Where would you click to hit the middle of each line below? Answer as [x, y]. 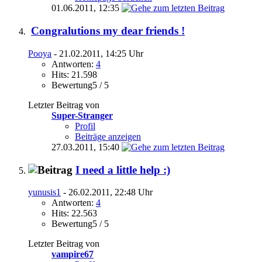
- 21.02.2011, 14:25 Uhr [97, 53]
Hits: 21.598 [74, 74]
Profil [85, 126]
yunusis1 [44, 192]
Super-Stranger [82, 115]
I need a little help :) [123, 170]
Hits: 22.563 [74, 213]
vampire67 [73, 254]
